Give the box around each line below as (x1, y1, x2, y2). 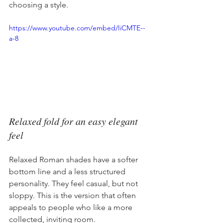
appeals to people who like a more (9, 203, 134, 213)
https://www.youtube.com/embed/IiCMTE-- (9, 23, 145, 32)
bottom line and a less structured (9, 167, 127, 177)
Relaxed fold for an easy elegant (9, 114, 140, 128)
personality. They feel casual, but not (9, 179, 140, 189)
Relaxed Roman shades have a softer (9, 155, 140, 165)
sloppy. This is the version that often (9, 191, 138, 201)
